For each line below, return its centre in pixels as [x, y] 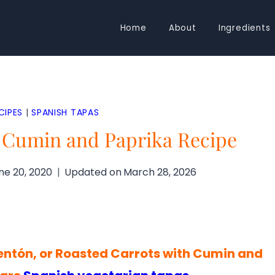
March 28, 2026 [160, 172]
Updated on [93, 172]
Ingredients [244, 28]
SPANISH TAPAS [65, 113]
